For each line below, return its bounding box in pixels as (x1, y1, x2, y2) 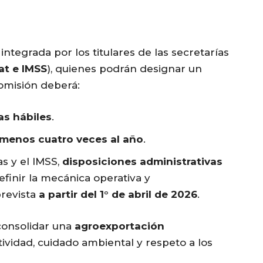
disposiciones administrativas (62, 156, 222, 168)
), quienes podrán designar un (47, 63, 202, 75)
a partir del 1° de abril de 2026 (39, 188, 197, 201)
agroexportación (75, 220, 164, 232)
